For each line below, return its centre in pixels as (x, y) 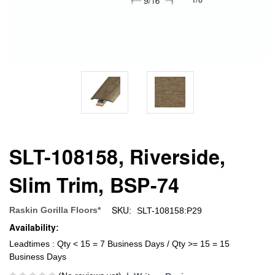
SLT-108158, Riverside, (118, 156)
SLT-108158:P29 (169, 210)
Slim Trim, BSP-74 (95, 184)
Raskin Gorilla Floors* (55, 210)
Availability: (34, 227)
